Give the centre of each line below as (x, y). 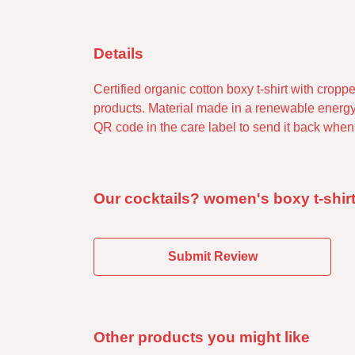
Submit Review (212, 256)
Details (118, 53)
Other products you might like (202, 337)
